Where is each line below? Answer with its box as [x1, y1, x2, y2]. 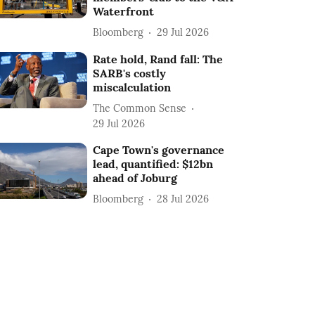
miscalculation [93, 80, 172, 94]
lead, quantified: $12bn [93, 157, 214, 171]
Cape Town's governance [93, 143, 225, 157]
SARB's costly [93, 66, 167, 80]
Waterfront [93, 4, 155, 18]
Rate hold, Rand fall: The [93, 52, 224, 66]
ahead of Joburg [93, 171, 178, 185]
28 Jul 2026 [157, 192, 210, 205]
